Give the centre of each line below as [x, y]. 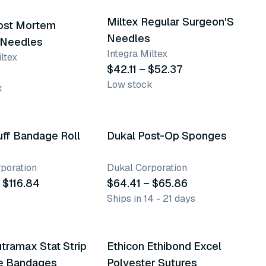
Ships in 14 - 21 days [151, 199]
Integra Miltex [137, 54]
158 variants [142, 213]
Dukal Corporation [147, 168]
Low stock [129, 85]
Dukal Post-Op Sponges [167, 136]
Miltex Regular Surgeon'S [170, 22]
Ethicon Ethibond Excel [164, 246]
